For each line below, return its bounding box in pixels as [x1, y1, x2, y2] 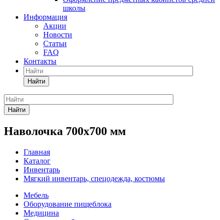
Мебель [24, 191, 49, 199]
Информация [24, 13, 67, 21]
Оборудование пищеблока [24, 199, 111, 208]
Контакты [24, 57, 56, 65]
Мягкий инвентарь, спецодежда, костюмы [24, 174, 165, 183]
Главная [24, 147, 50, 156]
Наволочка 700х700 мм [4, 124, 126, 137]
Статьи [43, 39, 67, 48]
